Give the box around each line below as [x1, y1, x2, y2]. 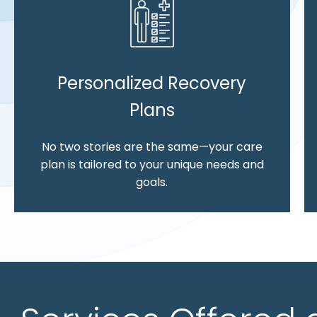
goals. [136, 173, 168, 190]
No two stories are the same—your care [41, 138, 263, 155]
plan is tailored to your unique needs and [40, 156, 264, 173]
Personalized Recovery [57, 71, 247, 95]
